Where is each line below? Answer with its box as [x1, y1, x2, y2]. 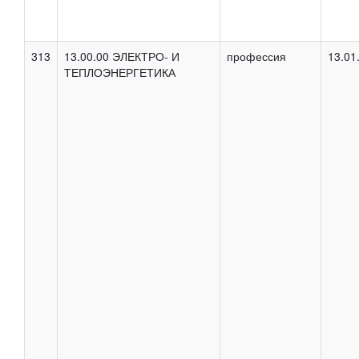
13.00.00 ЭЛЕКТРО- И [64, 47, 179, 64]
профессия [227, 47, 286, 64]
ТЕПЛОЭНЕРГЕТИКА [64, 63, 175, 80]
